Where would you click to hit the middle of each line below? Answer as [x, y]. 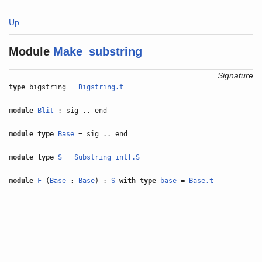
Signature [235, 75]
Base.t [201, 181]
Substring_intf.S [107, 157]
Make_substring [98, 51]
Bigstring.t [101, 87]
